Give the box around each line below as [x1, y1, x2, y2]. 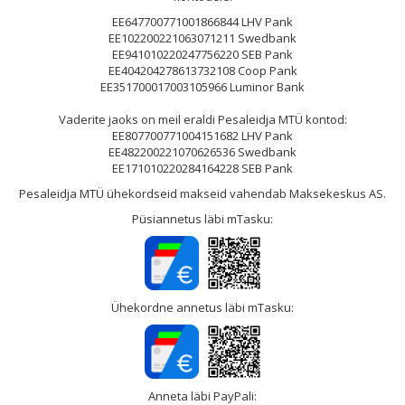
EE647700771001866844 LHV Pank [112, 14, 293, 31]
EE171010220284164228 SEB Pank [112, 160, 293, 177]
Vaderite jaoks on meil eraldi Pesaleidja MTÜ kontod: [58, 111, 347, 128]
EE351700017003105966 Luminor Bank [100, 79, 305, 96]
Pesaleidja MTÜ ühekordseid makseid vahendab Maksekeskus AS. [19, 185, 386, 202]
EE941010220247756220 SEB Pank [112, 46, 293, 63]
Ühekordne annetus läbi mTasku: [111, 299, 294, 316]
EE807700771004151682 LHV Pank [112, 127, 293, 145]
